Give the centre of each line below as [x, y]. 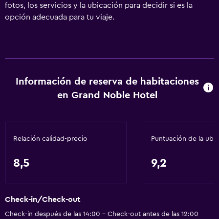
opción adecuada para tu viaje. [60, 17]
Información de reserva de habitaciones [108, 82]
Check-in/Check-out [43, 200]
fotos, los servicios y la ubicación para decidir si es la [99, 5]
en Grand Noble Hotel [108, 95]
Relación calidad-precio [50, 139]
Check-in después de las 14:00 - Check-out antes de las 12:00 [102, 214]
